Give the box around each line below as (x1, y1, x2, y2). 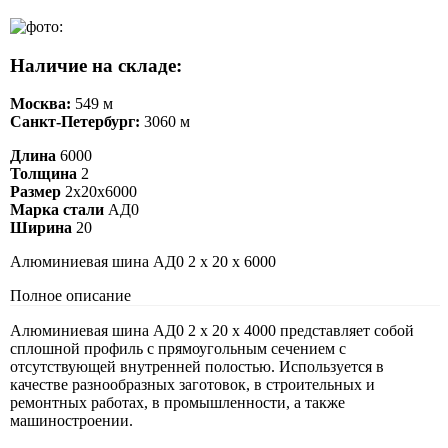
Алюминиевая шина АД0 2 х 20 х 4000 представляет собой (10, 322, 414, 340)
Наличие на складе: (10, 54, 182, 76)
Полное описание (10, 287, 131, 305)
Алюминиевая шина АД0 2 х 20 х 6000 (10, 253, 276, 271)
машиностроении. (10, 412, 133, 430)
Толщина (10, 165, 77, 183)
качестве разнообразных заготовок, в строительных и (10, 376, 375, 394)
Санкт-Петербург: (10, 113, 140, 131)
